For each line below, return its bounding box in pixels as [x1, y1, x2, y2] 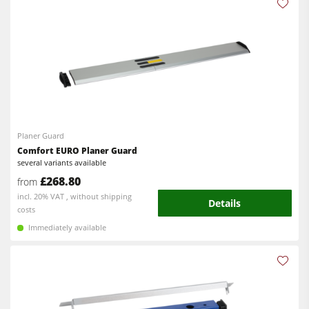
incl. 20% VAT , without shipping [17, 190, 132, 201]
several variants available [17, 157, 107, 168]
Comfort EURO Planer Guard [17, 145, 138, 157]
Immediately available [28, 222, 107, 233]
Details [208, 197, 241, 210]
